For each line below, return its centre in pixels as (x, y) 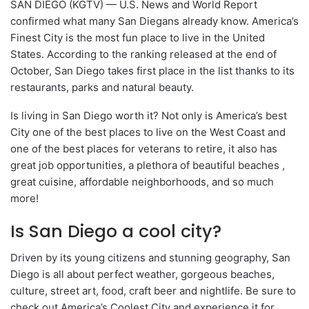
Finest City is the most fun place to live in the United (138, 37)
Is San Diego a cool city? (116, 231)
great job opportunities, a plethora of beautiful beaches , (148, 165)
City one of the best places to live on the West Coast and (148, 132)
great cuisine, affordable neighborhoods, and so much (142, 181)
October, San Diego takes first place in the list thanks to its (152, 70)
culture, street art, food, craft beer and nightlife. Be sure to (153, 290)
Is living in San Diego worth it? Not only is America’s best (149, 115)
